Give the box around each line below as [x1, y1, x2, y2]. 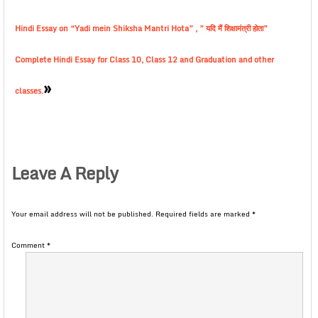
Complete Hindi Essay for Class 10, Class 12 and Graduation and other [15, 53, 274, 66]
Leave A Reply [11, 159, 118, 187]
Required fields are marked [155, 208, 252, 219]
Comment [11, 239, 47, 251]
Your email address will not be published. [11, 208, 153, 219]
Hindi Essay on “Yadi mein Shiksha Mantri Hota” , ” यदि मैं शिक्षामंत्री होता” [15, 22, 268, 35]
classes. [15, 84, 43, 97]
